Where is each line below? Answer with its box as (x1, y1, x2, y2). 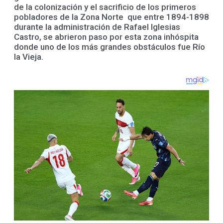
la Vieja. (14, 52, 43, 62)
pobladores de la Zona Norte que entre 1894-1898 (14, 12, 209, 22)
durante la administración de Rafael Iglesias (14, 22, 180, 32)
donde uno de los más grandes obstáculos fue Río (14, 42, 205, 52)
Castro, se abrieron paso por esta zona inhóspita (14, 32, 199, 42)
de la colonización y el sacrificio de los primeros (14, 2, 196, 12)
